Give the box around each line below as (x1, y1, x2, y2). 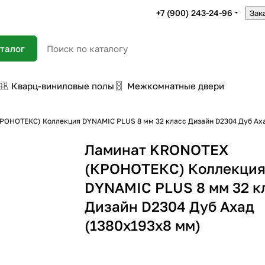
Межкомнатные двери (127, 80, 224, 91)
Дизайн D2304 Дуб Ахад (85, 198, 255, 215)
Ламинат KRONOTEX (85, 141, 229, 158)
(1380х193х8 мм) (85, 216, 201, 234)
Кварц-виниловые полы (11, 80, 114, 91)
